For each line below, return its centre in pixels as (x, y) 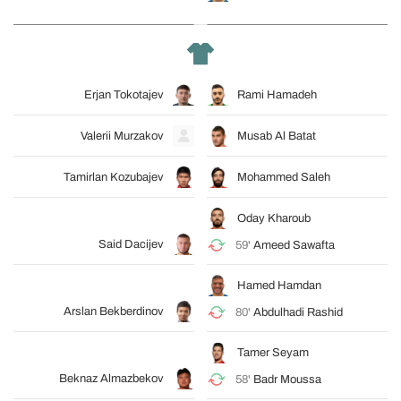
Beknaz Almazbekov (111, 379)
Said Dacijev (131, 245)
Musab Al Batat (277, 137)
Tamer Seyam (273, 353)
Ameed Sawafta (294, 246)
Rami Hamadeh (277, 95)
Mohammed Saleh (284, 178)
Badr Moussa (287, 380)
